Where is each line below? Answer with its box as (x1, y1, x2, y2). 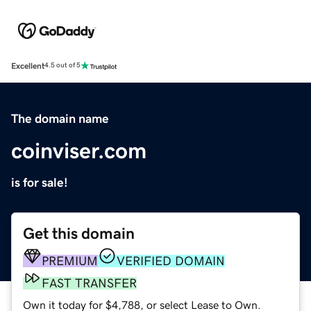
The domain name (11, 112, 109, 125)
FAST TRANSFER (42, 276, 137, 289)
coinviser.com (11, 139, 146, 162)
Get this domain (23, 225, 135, 242)
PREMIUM (42, 254, 98, 267)
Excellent (11, 61, 44, 70)
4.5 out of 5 (44, 62, 81, 69)
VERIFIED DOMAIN (117, 254, 225, 267)
